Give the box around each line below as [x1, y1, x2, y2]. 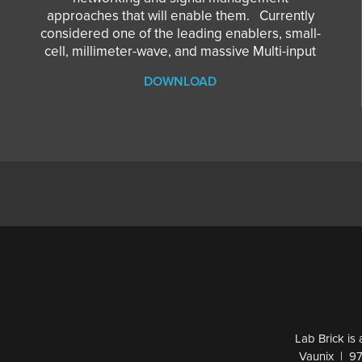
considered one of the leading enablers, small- [40, 24, 321, 42]
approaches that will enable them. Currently [46, 6, 314, 24]
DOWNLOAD [144, 73, 217, 90]
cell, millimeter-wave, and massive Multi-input [44, 42, 317, 60]
